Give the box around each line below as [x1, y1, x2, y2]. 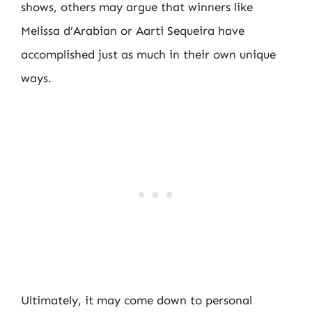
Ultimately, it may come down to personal [21, 293, 252, 307]
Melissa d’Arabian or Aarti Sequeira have [21, 23, 244, 38]
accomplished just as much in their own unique [21, 47, 276, 61]
